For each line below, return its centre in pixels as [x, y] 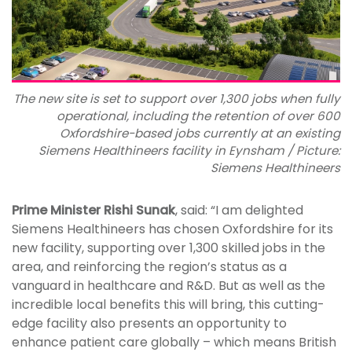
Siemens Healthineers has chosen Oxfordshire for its [172, 229]
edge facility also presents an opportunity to [149, 324]
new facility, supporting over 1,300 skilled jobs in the [169, 248]
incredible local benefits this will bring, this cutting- [168, 305]
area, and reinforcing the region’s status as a [149, 267]
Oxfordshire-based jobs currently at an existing [200, 134]
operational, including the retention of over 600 [198, 116]
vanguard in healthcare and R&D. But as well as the [169, 286]
